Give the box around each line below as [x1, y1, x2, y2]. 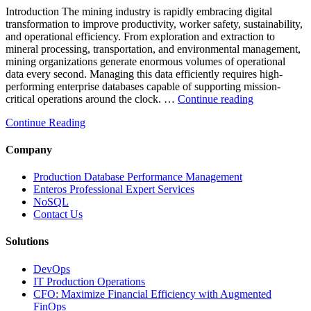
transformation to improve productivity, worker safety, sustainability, [6, 17, 303, 30]
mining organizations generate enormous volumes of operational [6, 55, 285, 67]
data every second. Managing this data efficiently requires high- [6, 67, 283, 80]
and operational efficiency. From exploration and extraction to [6, 30, 275, 42]
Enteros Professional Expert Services [33, 183, 194, 196]
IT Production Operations [33, 275, 145, 287]
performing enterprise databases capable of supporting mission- [6, 80, 280, 92]
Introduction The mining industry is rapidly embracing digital [6, 5, 272, 17]
